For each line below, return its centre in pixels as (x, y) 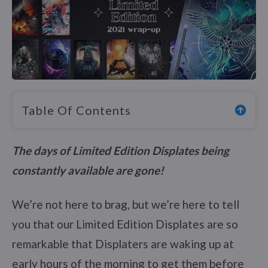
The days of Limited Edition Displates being (121, 150)
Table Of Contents (76, 110)
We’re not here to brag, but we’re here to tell (126, 204)
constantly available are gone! (88, 170)
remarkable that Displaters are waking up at (123, 243)
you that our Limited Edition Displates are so (125, 224)
